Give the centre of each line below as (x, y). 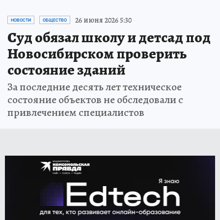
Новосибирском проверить (97, 53)
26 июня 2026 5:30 (103, 20)
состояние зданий (66, 69)
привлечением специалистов (76, 112)
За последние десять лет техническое (95, 87)
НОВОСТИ (21, 20)
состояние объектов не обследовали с (95, 99)
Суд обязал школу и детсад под (109, 37)
